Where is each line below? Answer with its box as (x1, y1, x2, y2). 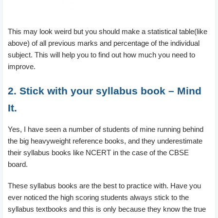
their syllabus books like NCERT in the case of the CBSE (8, 148, 189, 157)
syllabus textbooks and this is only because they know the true (8, 204, 206, 213)
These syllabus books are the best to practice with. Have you (8, 181, 201, 190)
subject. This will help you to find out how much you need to (8, 50, 195, 59)
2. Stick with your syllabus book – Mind (8, 85, 201, 96)
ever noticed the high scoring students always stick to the (8, 193, 189, 201)
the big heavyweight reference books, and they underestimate (8, 136, 202, 145)
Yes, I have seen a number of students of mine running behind (8, 125, 203, 133)
